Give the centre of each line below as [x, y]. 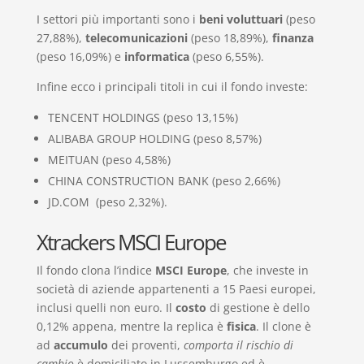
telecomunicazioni [136, 37]
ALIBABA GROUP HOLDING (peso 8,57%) [154, 138]
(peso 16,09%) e [80, 56]
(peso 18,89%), [230, 37]
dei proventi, [145, 344]
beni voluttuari [239, 19]
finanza [292, 37]
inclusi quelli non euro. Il [106, 307]
